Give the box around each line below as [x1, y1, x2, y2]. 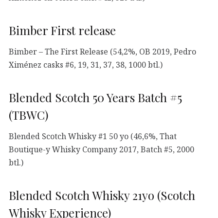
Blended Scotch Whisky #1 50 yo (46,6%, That [9, 131, 177, 142]
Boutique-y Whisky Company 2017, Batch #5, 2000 [9, 144, 194, 155]
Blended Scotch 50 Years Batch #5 [9, 90, 182, 106]
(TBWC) [9, 107, 48, 123]
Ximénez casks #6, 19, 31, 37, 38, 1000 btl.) [9, 59, 163, 71]
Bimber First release [9, 22, 116, 38]
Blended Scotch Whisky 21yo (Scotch [9, 187, 195, 203]
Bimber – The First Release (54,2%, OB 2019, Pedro [9, 46, 196, 57]
